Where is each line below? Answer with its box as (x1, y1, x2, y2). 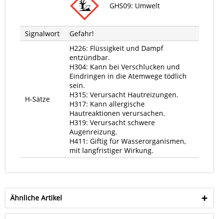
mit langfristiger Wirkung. (69, 146, 153, 155)
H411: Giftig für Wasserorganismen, (69, 136, 186, 146)
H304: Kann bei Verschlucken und (69, 62, 180, 71)
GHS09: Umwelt (109, 1, 160, 10)
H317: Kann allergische (69, 99, 145, 109)
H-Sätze (25, 94, 50, 104)
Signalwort (25, 29, 60, 38)
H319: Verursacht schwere (69, 118, 155, 127)
